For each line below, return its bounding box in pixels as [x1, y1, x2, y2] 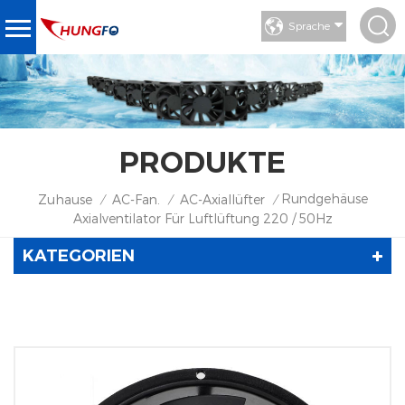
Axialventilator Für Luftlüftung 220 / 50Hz [72, 210, 333, 226]
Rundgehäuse [280, 190, 368, 206]
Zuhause [37, 191, 92, 207]
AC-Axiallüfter [179, 191, 265, 207]
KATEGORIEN [23, 245, 135, 266]
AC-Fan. [111, 191, 160, 207]
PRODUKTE [119, 144, 286, 180]
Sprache [288, 19, 330, 32]
